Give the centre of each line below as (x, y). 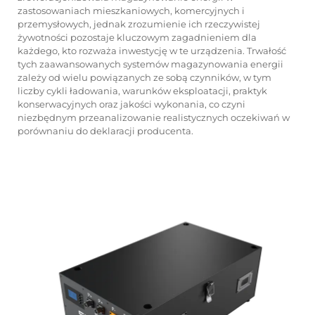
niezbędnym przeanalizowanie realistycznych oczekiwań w (154, 117)
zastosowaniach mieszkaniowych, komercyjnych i (131, 11)
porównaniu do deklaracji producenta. (105, 131)
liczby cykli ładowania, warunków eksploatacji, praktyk (142, 91)
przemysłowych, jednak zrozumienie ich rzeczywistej (139, 24)
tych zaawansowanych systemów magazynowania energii (150, 64)
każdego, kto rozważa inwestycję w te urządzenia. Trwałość (152, 51)
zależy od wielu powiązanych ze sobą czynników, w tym (144, 77)
